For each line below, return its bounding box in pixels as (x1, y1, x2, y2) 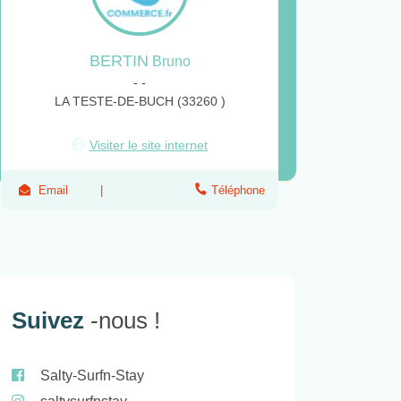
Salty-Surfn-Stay (40, 367, 144, 383)
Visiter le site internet (90, 138, 208, 153)
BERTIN (89, 52, 149, 71)
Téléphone (211, 183, 265, 198)
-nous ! (90, 306, 160, 334)
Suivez (12, 306, 90, 334)
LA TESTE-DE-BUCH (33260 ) (54, 94, 226, 109)
